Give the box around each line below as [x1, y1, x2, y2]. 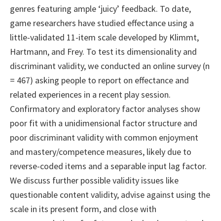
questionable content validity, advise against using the [10, 189, 210, 201]
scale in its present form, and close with [10, 203, 156, 215]
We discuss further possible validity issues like [10, 175, 179, 186]
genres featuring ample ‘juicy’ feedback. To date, [10, 3, 191, 15]
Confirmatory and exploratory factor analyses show [10, 103, 200, 115]
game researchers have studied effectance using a [10, 17, 194, 29]
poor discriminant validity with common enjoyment [10, 132, 198, 144]
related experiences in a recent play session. [10, 89, 171, 101]
